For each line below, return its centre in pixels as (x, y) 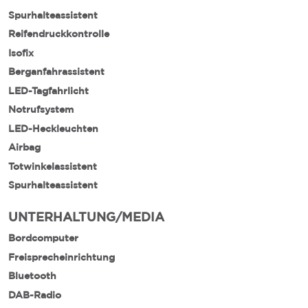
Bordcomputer (43, 238)
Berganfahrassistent (56, 71)
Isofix (21, 53)
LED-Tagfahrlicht (48, 90)
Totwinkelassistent (53, 166)
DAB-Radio (35, 295)
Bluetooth (32, 276)
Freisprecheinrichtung (62, 257)
